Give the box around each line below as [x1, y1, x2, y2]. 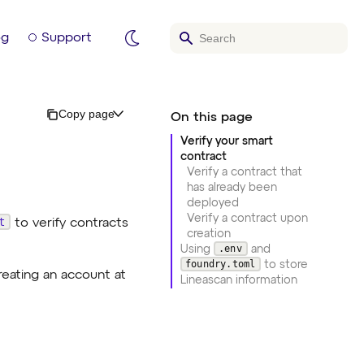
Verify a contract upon [186, 213, 308, 224]
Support [41, 31, 92, 45]
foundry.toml [185, 258, 256, 270]
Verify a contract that [186, 167, 302, 178]
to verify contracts [11, 216, 129, 230]
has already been [186, 182, 277, 193]
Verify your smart [180, 136, 273, 147]
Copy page [58, 107, 115, 121]
